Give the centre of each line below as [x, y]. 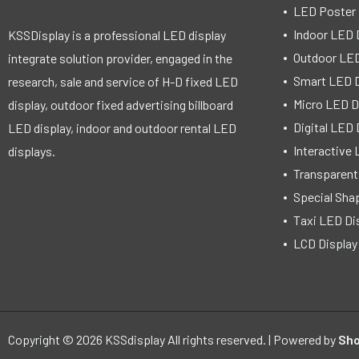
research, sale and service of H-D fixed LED [123, 82]
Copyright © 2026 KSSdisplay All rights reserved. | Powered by [173, 339]
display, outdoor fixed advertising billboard [121, 105]
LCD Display [325, 243]
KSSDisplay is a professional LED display [117, 35]
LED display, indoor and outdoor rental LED [122, 128]
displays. [32, 151]
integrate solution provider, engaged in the [120, 58]
